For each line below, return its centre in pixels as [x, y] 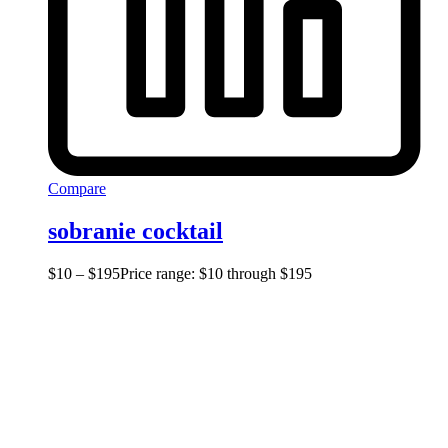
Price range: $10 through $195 [216, 273]
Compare [77, 188]
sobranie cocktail [135, 230]
